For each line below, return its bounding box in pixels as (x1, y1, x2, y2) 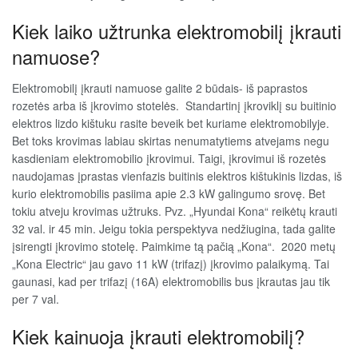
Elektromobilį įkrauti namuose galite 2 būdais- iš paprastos (12, 80, 308, 97)
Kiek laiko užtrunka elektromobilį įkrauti (12, 18, 341, 46)
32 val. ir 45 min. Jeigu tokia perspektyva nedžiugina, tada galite (12, 221, 336, 237)
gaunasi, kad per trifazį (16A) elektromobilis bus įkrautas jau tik (12, 273, 330, 290)
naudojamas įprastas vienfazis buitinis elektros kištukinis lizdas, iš (12, 168, 342, 185)
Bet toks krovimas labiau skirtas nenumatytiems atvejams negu (12, 133, 329, 149)
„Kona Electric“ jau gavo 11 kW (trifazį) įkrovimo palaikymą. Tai (12, 256, 329, 272)
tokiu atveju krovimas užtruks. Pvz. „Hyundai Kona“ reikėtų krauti (12, 203, 337, 220)
